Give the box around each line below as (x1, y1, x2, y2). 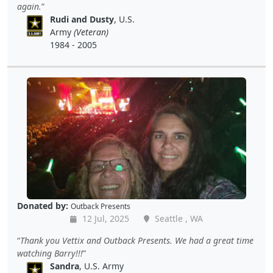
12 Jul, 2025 (80, 213, 129, 225)
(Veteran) (74, 26, 109, 38)
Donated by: (17, 200, 68, 212)
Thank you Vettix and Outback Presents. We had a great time (20, 235, 253, 247)
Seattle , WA (152, 213, 203, 225)
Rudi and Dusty (50, 13, 115, 26)
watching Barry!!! (17, 247, 83, 260)
